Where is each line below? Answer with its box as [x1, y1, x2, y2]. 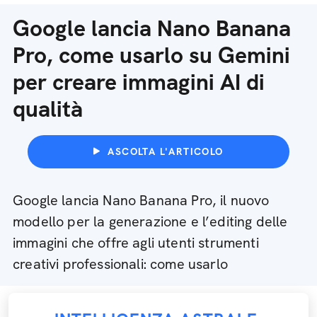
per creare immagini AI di [13, 67, 265, 97]
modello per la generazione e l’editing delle [13, 212, 288, 231]
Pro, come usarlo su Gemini [13, 40, 290, 70]
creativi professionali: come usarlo [13, 255, 228, 273]
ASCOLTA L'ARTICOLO [108, 145, 224, 158]
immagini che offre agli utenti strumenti [13, 234, 259, 252]
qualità [13, 94, 83, 124]
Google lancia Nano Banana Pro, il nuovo [13, 191, 270, 209]
